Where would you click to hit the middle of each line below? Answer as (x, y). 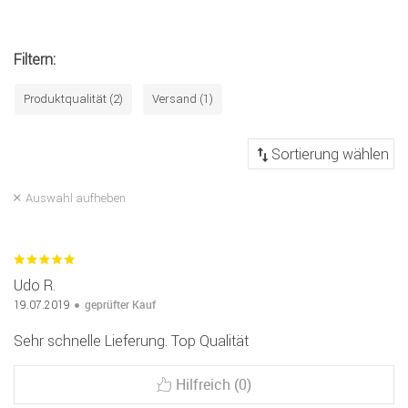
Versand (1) (183, 99)
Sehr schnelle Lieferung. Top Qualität (131, 341)
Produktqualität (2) (73, 99)
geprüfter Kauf (120, 305)
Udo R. (35, 286)
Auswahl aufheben (76, 199)
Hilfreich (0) (214, 385)
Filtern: (35, 60)
